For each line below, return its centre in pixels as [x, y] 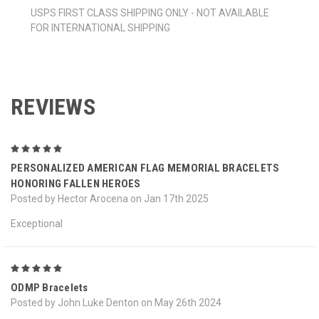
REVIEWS [53, 107]
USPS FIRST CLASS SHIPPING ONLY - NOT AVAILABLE [150, 13]
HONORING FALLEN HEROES [76, 184]
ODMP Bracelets [49, 288]
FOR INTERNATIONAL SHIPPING [101, 28]
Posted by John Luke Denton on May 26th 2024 [116, 303]
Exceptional [37, 224]
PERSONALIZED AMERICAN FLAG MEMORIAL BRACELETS [145, 168]
